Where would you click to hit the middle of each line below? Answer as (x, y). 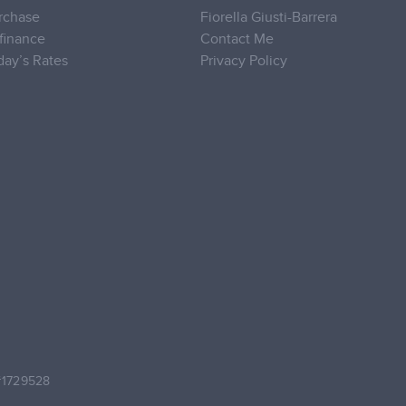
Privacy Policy (243, 61)
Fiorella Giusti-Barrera (268, 17)
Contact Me (237, 39)
